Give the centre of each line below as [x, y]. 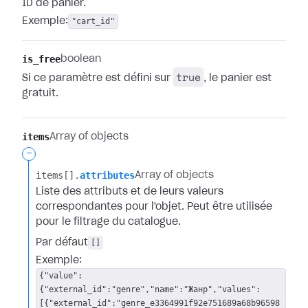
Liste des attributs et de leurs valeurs [130, 192]
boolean [81, 59]
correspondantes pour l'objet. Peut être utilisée [154, 207]
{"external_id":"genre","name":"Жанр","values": [150, 289]
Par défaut [62, 243]
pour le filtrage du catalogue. [108, 222]
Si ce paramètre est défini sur [98, 78]
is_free [41, 59]
